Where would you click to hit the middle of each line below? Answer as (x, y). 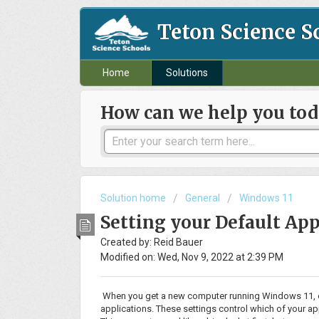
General (203, 198)
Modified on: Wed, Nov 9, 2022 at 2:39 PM (192, 257)
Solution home (134, 198)
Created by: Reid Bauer (152, 242)
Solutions (187, 73)
